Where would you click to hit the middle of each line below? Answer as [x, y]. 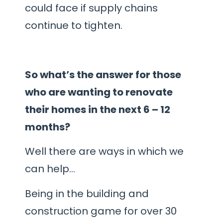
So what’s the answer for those [103, 75]
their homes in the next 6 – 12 [98, 110]
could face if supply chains [91, 8]
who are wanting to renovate [99, 92]
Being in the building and [87, 193]
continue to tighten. [74, 26]
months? [49, 127]
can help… [50, 169]
